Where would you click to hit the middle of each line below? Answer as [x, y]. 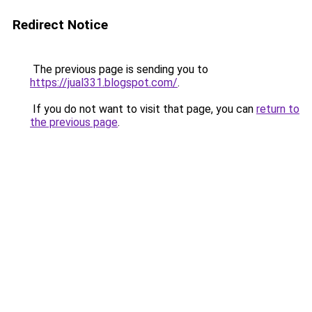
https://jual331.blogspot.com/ [104, 83]
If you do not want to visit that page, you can [143, 109]
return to [278, 109]
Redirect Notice [60, 25]
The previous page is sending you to [119, 69]
